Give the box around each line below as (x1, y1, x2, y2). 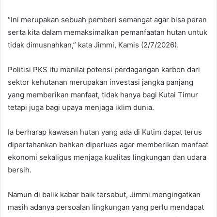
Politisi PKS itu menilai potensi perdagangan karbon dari (8, 65, 200, 75)
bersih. (8, 165, 31, 175)
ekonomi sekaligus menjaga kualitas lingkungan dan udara (8, 153, 206, 162)
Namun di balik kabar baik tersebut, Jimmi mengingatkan (8, 190, 201, 200)
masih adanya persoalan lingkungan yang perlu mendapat (8, 202, 204, 212)
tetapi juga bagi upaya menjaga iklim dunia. (8, 103, 154, 112)
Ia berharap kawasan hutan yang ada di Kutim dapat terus (8, 127, 202, 137)
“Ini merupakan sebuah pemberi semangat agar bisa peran (8, 15, 207, 25)
